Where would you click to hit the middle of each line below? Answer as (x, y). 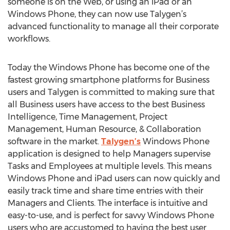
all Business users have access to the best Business (106, 104)
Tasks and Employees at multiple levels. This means (110, 166)
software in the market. (54, 141)
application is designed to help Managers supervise (109, 154)
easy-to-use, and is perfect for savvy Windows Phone (111, 215)
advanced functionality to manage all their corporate (113, 26)
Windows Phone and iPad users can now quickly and (114, 178)
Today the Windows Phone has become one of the (109, 68)
